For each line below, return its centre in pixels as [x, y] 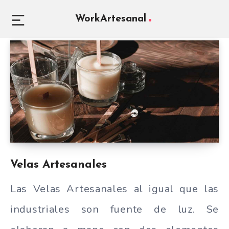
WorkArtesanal [111, 19]
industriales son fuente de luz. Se [114, 209]
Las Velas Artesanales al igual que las [114, 189]
